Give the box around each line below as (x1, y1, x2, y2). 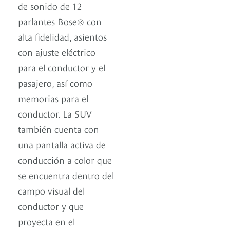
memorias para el (18, 91, 88, 104)
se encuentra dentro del (18, 168, 114, 181)
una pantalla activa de (18, 137, 106, 150)
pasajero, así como (18, 75, 92, 89)
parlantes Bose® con (18, 14, 102, 27)
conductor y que (18, 199, 84, 212)
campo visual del (18, 183, 85, 197)
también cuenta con (18, 122, 99, 135)
